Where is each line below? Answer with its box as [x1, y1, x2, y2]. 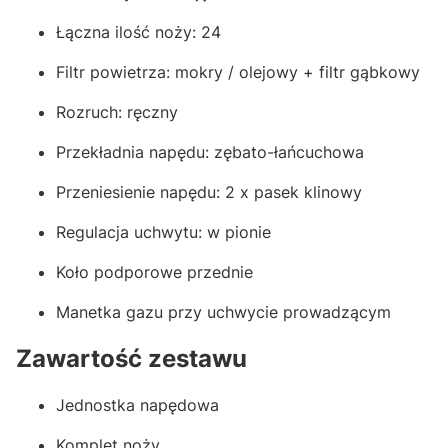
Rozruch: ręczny [56, 102, 178, 123]
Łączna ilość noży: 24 [56, 22, 221, 43]
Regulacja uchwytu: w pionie [56, 222, 271, 243]
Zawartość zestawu [16, 344, 247, 374]
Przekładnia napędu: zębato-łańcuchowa [56, 142, 364, 163]
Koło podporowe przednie [56, 262, 253, 283]
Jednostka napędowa [56, 395, 219, 416]
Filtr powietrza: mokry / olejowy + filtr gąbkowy [56, 62, 420, 83]
